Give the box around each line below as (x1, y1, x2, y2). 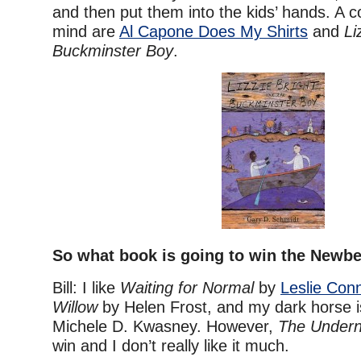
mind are (52, 23, 119, 41)
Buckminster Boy (52, 42, 173, 60)
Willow (52, 298, 102, 317)
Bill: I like (52, 279, 120, 297)
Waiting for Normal (120, 279, 254, 297)
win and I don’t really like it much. (52, 337, 289, 355)
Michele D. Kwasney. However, (52, 317, 278, 336)
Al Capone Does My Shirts (119, 23, 308, 41)
